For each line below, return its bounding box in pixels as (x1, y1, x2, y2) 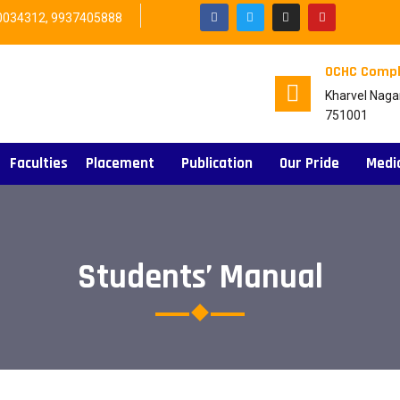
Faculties (10, 154, 68, 173)
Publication (181, 154, 253, 173)
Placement (86, 154, 154, 173)
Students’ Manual (77, 256, 323, 299)
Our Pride (279, 154, 339, 173)
